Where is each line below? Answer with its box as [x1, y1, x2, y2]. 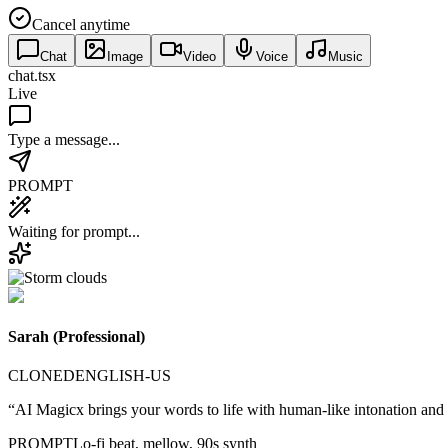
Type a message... [8, 130, 120, 148]
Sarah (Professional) [8, 328, 145, 346]
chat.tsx [8, 66, 56, 84]
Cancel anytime [32, 15, 130, 33]
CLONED [8, 367, 75, 385]
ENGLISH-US [75, 367, 171, 385]
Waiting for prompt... [8, 222, 140, 240]
